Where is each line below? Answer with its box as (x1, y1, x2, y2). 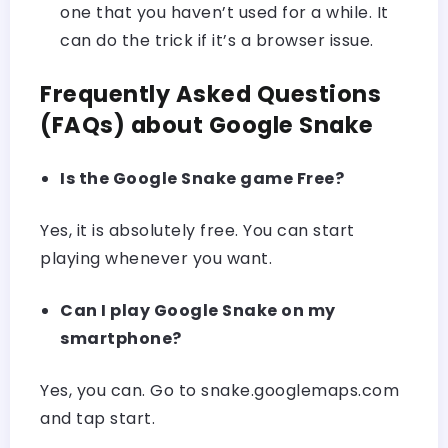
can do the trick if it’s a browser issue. (60, 28, 374, 52)
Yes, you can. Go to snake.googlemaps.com (40, 378, 399, 402)
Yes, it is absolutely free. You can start (40, 218, 355, 242)
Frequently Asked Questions (40, 77, 381, 110)
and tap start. (40, 406, 155, 430)
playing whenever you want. (40, 246, 272, 270)
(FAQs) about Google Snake (40, 108, 374, 141)
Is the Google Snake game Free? (60, 166, 344, 190)
